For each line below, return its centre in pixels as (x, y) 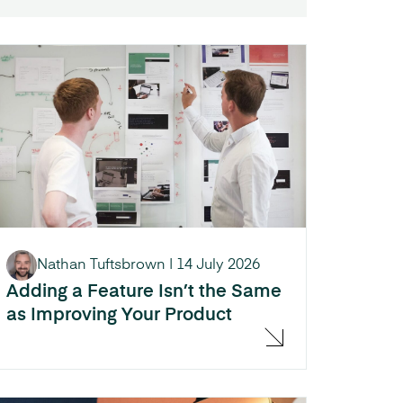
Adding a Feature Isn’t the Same (144, 292)
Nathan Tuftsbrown (101, 265)
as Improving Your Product (119, 315)
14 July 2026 (218, 265)
